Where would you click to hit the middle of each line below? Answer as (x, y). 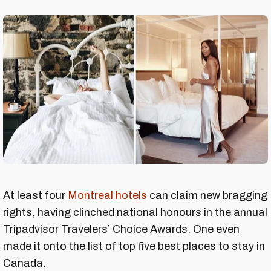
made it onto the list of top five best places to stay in (134, 247)
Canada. (24, 263)
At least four (35, 196)
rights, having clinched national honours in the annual (135, 213)
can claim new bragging (207, 196)
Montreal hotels (107, 196)
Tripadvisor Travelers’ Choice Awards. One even (121, 230)
